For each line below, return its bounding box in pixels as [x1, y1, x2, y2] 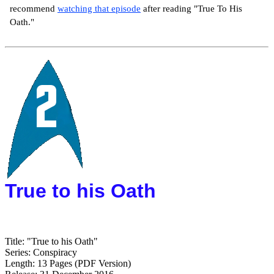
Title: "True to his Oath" [5, 235, 98, 246]
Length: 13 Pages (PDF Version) [5, 257, 131, 268]
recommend [10, 3, 55, 13]
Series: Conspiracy [5, 246, 80, 257]
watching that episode [57, 3, 141, 13]
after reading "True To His [143, 3, 242, 13]
